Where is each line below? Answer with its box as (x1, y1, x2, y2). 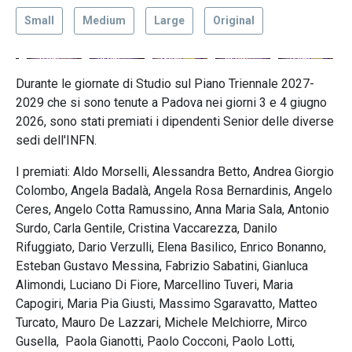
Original (213, 14, 255, 27)
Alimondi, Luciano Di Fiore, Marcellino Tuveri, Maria (16, 277, 293, 292)
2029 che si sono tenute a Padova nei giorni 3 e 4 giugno (16, 95, 327, 110)
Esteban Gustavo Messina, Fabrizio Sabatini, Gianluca (16, 258, 308, 273)
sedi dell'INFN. (16, 133, 100, 148)
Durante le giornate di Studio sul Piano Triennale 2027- (16, 76, 314, 91)
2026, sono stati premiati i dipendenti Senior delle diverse (16, 114, 334, 129)
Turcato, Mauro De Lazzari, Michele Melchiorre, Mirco (16, 315, 307, 330)
